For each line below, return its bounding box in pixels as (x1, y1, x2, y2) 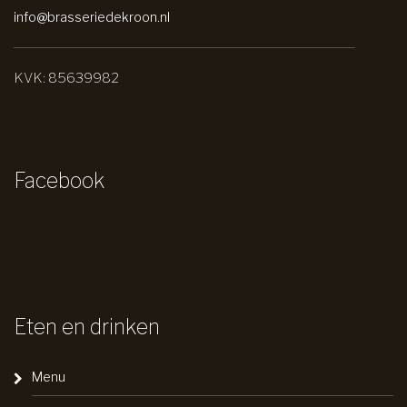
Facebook (14, 167, 104, 194)
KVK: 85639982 (14, 69, 119, 86)
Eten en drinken (14, 313, 160, 340)
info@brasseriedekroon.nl (14, 8, 170, 25)
